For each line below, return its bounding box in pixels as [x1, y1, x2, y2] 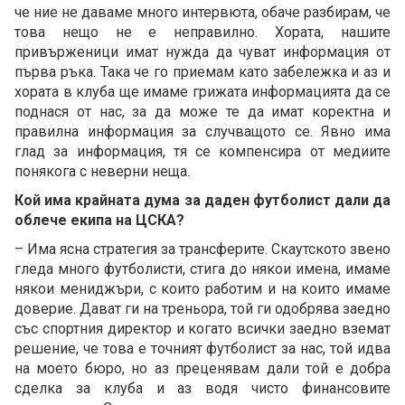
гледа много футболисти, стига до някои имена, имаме [14, 259, 391, 278]
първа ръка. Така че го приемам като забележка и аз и [14, 62, 391, 80]
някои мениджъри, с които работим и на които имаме [14, 279, 391, 297]
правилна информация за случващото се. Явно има [14, 122, 391, 140]
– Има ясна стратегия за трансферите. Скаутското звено [14, 240, 391, 258]
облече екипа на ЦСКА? [14, 211, 184, 229]
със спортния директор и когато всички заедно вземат [14, 319, 391, 337]
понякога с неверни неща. [14, 162, 190, 180]
